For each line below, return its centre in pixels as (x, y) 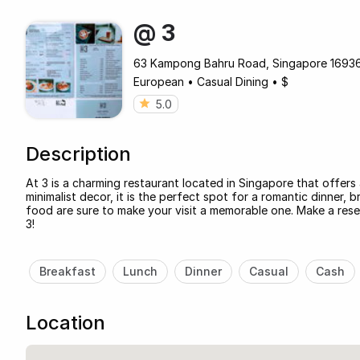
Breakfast (67, 271)
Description (78, 153)
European (159, 81)
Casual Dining (233, 81)
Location (65, 322)
